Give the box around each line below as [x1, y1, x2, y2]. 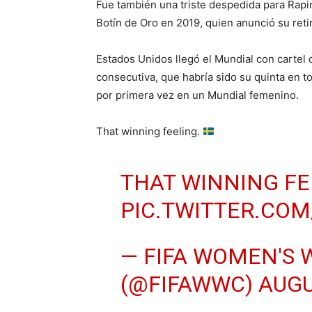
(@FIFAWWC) [120, 271, 258, 297]
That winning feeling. [96, 125, 203, 138]
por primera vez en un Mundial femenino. [96, 88, 299, 102]
